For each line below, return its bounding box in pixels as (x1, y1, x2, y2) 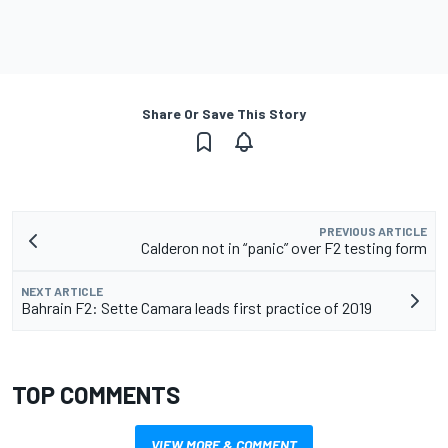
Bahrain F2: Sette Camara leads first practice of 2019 (21, 298, 372, 318)
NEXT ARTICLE (21, 284, 103, 299)
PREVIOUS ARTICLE (319, 224, 427, 239)
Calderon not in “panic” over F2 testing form (141, 238, 427, 258)
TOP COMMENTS (12, 380, 180, 410)
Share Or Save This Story (142, 105, 306, 123)
